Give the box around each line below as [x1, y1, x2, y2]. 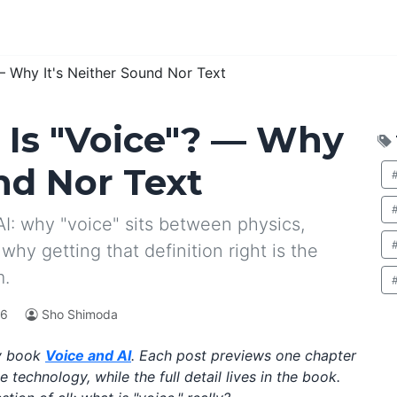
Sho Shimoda [42, 307, 118, 322]
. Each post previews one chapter [131, 346, 356, 364]
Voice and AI [45, 346, 131, 364]
